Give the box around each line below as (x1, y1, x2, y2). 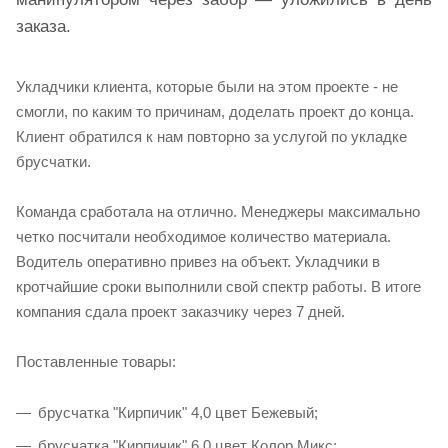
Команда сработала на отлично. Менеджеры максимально (16, 202, 420, 220)
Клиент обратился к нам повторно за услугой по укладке (16, 127, 407, 145)
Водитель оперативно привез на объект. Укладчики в (16, 252, 380, 270)
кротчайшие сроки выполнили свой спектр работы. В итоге (16, 277, 421, 295)
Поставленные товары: (16, 352, 176, 370)
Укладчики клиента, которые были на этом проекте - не (16, 77, 398, 95)
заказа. (16, 16, 76, 36)
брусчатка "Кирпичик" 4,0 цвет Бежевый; (38, 403, 318, 421)
